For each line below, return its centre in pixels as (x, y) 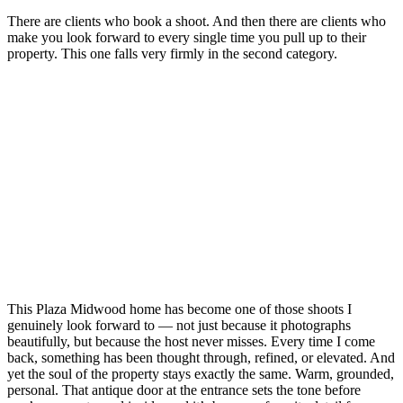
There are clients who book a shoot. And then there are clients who (197, 21)
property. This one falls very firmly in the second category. (172, 53)
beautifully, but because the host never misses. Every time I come (191, 342)
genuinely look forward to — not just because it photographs (179, 326)
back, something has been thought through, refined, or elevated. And (201, 358)
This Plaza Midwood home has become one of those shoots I (179, 309)
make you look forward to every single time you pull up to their (187, 37)
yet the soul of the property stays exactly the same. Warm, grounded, (201, 374)
